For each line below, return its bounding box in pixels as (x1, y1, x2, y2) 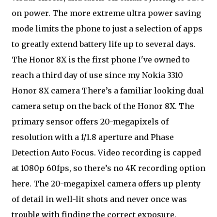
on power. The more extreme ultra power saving (12, 8, 201, 18)
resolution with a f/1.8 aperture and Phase (12, 132, 174, 142)
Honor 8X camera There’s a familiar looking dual (12, 86, 204, 95)
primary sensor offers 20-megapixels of (12, 117, 169, 126)
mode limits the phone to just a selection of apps (12, 24, 202, 33)
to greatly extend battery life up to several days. (12, 39, 196, 49)
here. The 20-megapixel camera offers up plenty (12, 179, 201, 188)
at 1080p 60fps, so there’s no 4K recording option (12, 163, 205, 173)
